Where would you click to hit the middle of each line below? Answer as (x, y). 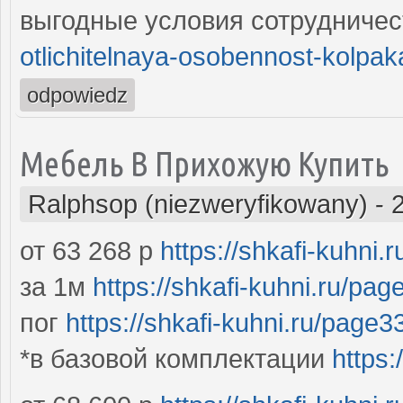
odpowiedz (77, 94)
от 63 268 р (90, 251)
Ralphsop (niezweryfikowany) (198, 204)
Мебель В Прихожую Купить (205, 163)
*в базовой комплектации (176, 358)
